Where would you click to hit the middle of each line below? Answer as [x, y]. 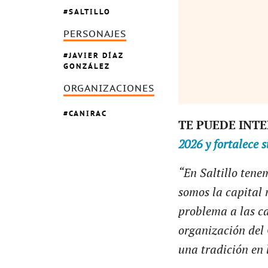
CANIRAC [88, 113]
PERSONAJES [95, 34]
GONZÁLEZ [87, 66]
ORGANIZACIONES [109, 89]
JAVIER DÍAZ [96, 56]
